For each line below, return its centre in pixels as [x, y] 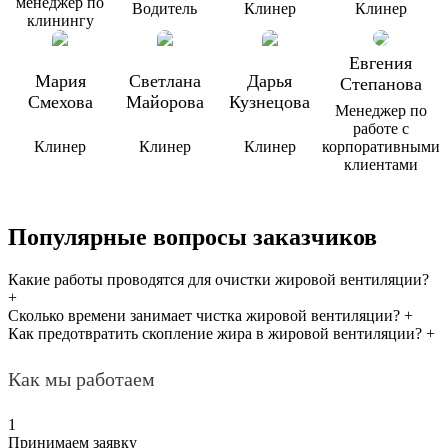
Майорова [164, 102]
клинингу [60, 21]
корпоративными [380, 147]
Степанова [380, 84]
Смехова [60, 102]
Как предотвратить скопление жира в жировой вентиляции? [217, 334]
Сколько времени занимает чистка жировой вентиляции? [206, 316]
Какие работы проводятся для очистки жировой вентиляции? [218, 280]
